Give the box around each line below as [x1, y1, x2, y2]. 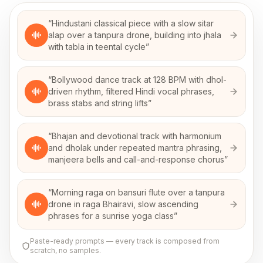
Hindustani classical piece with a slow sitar [52, 18, 214, 28]
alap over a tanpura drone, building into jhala [48, 30, 221, 40]
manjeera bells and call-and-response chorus [48, 154, 224, 164]
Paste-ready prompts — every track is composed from [30, 237, 220, 245]
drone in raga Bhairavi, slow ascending [48, 199, 198, 209]
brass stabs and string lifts [48, 98, 148, 108]
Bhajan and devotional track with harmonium [52, 131, 221, 141]
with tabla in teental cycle [48, 42, 146, 52]
